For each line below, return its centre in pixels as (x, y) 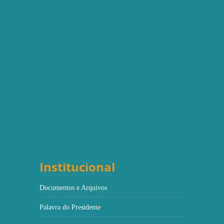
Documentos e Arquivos (73, 187)
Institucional (77, 166)
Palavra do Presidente (70, 207)
